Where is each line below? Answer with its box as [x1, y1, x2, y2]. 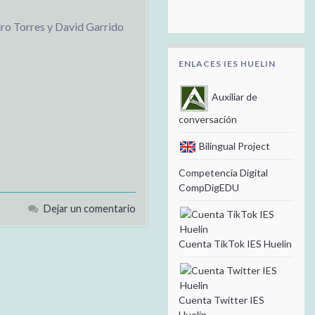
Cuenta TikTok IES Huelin [179, 237, 292, 250]
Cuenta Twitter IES [179, 293, 264, 306]
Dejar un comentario [44, 202, 136, 214]
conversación [179, 112, 237, 125]
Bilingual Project [197, 139, 270, 152]
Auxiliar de [210, 91, 257, 103]
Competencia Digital [179, 166, 268, 179]
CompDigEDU [179, 181, 239, 193]
